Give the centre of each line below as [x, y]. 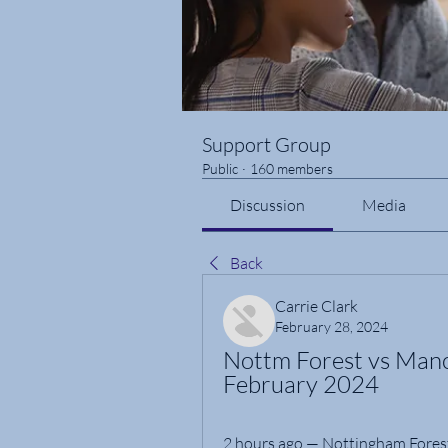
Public [220, 168]
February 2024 [301, 384]
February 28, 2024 [331, 326]
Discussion [268, 205]
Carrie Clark [316, 306]
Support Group [266, 144]
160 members [291, 168]
